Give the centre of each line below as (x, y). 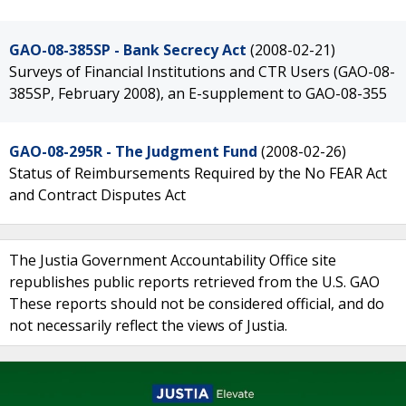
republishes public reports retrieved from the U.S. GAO (194, 282)
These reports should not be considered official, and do (197, 304)
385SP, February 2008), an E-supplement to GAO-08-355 (198, 93)
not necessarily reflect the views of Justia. (148, 325)
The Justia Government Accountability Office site (173, 260)
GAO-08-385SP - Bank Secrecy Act (128, 50)
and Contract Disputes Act (97, 195)
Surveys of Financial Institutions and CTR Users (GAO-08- (202, 72)
